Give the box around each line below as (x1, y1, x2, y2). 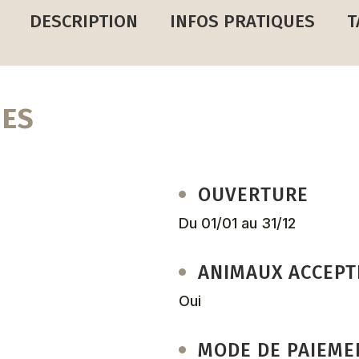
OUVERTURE (198, 183, 309, 206)
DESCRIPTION (29, 10, 138, 32)
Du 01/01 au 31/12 (179, 214, 296, 232)
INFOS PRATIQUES (169, 10, 315, 32)
